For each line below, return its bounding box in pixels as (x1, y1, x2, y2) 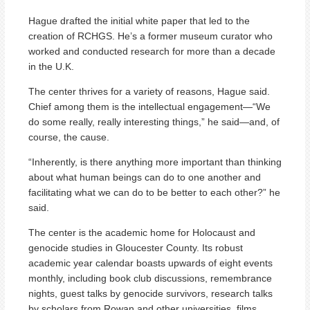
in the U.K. (28, 60, 74, 72)
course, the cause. (28, 131, 109, 143)
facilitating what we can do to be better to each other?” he (28, 186, 280, 198)
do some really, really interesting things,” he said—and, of (28, 116, 280, 127)
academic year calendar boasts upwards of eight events (28, 257, 273, 268)
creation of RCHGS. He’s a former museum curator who (28, 30, 273, 42)
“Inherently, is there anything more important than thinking (28, 156, 282, 167)
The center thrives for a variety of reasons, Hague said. (28, 85, 270, 97)
